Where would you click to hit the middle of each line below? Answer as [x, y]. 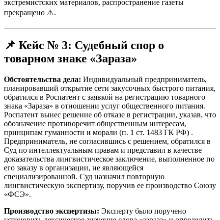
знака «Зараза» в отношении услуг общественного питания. [105, 106]
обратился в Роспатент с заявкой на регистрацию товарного [105, 97]
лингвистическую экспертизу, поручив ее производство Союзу [110, 185]
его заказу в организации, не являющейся [74, 167]
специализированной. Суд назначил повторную [84, 176]
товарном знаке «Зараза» [70, 58]
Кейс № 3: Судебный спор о [91, 45]
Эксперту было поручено [143, 211]
